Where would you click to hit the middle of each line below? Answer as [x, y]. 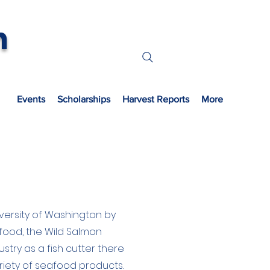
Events [31, 99]
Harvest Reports [156, 99]
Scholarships [84, 99]
